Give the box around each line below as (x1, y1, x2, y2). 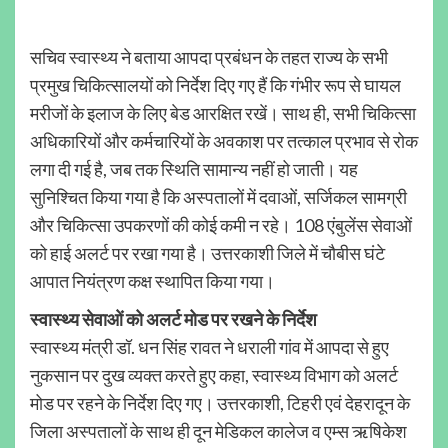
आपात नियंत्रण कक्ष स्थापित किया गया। (30, 270, 275, 293)
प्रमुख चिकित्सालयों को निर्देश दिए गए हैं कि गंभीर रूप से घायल (30, 74, 401, 97)
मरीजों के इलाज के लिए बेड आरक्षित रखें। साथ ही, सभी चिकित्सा (30, 102, 416, 125)
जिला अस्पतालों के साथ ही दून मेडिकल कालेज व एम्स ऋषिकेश (30, 420, 407, 443)
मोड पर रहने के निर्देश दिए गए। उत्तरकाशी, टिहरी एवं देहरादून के (30, 392, 410, 415)
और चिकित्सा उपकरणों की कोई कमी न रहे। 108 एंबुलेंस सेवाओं (30, 214, 412, 237)
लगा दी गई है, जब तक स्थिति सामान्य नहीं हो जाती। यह (30, 158, 358, 181)
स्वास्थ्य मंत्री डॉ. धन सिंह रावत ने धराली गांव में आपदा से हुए (30, 336, 389, 359)
